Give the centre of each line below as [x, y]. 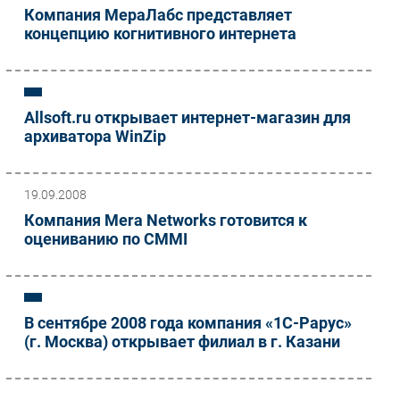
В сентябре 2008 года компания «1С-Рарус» [188, 322]
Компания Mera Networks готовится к [166, 220]
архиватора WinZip [95, 136]
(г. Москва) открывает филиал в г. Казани [182, 341]
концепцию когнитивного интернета [160, 33]
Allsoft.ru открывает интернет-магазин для [187, 117]
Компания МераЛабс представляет [158, 14]
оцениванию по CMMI [106, 238]
